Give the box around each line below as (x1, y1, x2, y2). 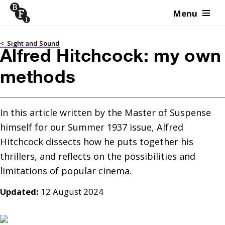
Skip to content (22, 12, 84, 23)
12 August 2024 (41, 186, 103, 197)
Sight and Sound (7, 39, 60, 48)
